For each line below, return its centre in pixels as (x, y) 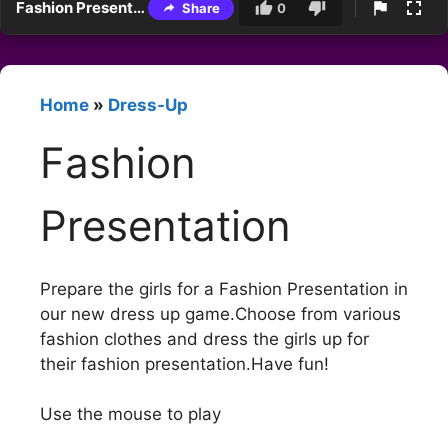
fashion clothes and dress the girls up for (204, 338)
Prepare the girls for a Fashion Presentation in (224, 288)
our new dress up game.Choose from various (220, 313)
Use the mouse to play (130, 414)
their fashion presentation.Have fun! (184, 363)
